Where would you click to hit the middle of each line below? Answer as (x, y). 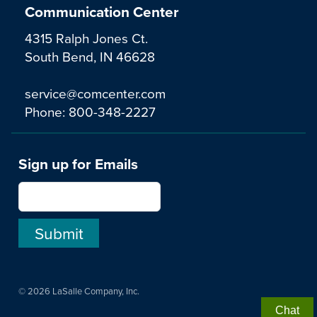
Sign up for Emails (78, 164)
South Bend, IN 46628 (90, 57)
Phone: (47, 112)
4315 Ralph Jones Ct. (86, 38)
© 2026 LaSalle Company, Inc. (79, 291)
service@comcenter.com (95, 93)
